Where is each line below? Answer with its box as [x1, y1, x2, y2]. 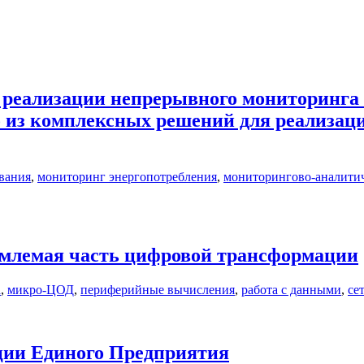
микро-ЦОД [7, 282, 74, 297]
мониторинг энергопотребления [37, 169, 217, 184]
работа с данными [241, 282, 341, 297]
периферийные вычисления [80, 282, 235, 297]
